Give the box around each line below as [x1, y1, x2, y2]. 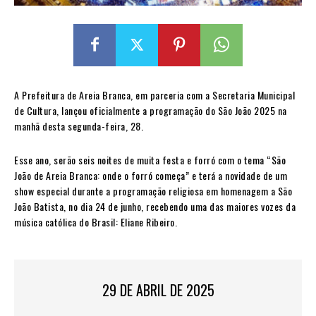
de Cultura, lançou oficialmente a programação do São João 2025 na [14, 102, 287, 118]
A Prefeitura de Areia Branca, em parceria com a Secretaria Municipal [14, 87, 295, 102]
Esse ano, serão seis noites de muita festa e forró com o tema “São [14, 152, 286, 167]
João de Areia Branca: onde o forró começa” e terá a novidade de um [14, 167, 287, 183]
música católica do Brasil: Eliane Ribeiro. [14, 214, 177, 229]
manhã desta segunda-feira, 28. [14, 118, 146, 133]
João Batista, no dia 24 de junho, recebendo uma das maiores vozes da [14, 198, 296, 214]
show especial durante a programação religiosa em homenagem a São [14, 183, 292, 198]
